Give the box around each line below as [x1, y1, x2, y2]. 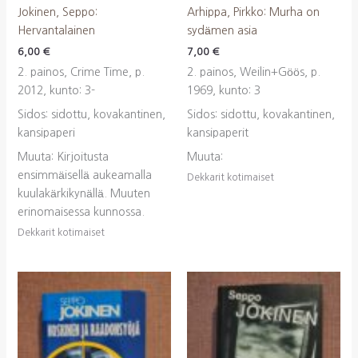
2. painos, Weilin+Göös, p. [187, 66, 320, 78]
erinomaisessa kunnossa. [17, 206, 145, 218]
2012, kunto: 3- [17, 85, 95, 97]
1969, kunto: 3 [187, 85, 261, 97]
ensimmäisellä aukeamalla [17, 169, 152, 181]
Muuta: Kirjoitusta [17, 151, 109, 163]
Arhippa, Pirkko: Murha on [187, 6, 320, 18]
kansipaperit [187, 127, 249, 139]
